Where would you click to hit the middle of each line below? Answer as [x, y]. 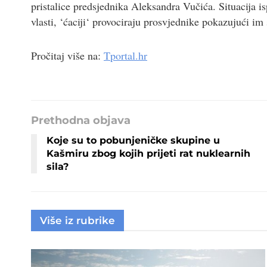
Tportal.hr [125, 56]
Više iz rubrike [77, 220]
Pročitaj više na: [67, 56]
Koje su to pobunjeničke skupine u [133, 140]
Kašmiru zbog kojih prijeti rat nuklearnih [148, 153]
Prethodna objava [81, 120]
